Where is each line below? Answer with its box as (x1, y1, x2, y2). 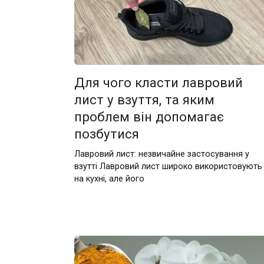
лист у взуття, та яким (74, 91, 214, 107)
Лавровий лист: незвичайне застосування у (74, 148, 249, 159)
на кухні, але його (74, 173, 144, 184)
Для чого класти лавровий (74, 74, 243, 90)
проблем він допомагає (74, 108, 224, 124)
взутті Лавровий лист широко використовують (74, 161, 262, 171)
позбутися (74, 126, 139, 141)
